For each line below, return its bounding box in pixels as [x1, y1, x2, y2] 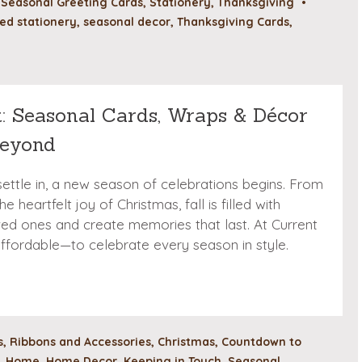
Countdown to [221, 335, 301, 350]
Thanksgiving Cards [177, 14, 289, 29]
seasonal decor [83, 14, 170, 29]
